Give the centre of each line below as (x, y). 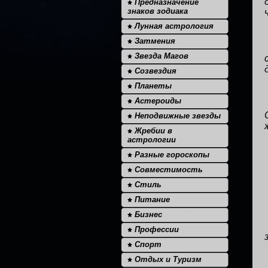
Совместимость (167, 170)
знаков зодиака (158, 11)
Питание (151, 200)
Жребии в (152, 131)
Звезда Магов (160, 56)
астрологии (152, 140)
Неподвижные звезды (176, 116)
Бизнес (147, 214)
